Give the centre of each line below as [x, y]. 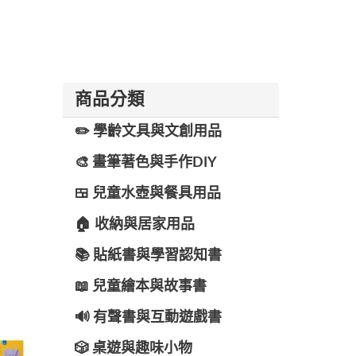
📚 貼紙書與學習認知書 [148, 256]
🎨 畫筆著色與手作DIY [145, 163]
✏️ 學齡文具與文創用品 [148, 132]
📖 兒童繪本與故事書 [140, 287]
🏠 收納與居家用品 [134, 225]
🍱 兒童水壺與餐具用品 [147, 194]
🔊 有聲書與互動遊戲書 [148, 318]
